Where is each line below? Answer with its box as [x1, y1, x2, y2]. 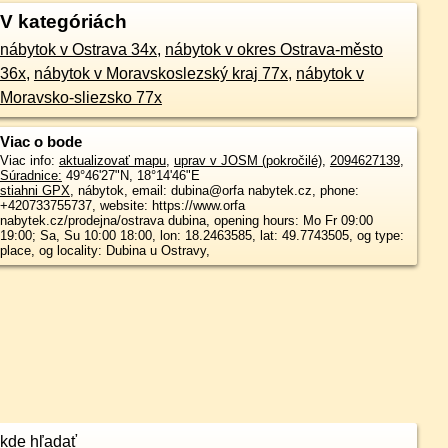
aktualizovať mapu [58, 153, 166, 168]
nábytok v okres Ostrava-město [164, 41, 383, 58]
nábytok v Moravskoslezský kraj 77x [33, 65, 288, 82]
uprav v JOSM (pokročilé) [173, 153, 322, 168]
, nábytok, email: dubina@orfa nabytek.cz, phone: [69, 183, 359, 198]
